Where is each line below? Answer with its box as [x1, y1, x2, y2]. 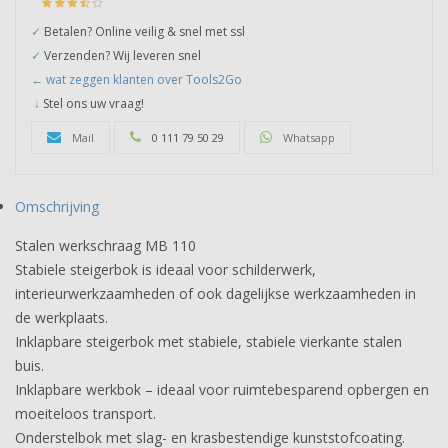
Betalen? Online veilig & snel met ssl [41, 23, 245, 41]
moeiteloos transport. [15, 404, 156, 424]
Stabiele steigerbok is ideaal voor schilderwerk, [15, 260, 316, 280]
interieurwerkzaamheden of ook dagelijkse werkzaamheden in [15, 284, 416, 304]
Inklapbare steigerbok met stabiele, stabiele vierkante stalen [15, 332, 402, 352]
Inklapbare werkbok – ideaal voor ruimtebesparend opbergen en [15, 380, 429, 400]
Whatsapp [283, 130, 335, 146]
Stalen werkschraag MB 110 [15, 236, 196, 256]
